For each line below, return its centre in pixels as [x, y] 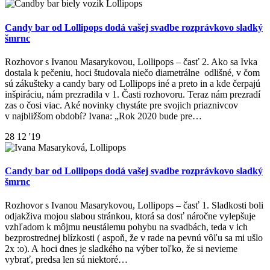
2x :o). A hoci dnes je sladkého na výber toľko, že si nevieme [121, 249]
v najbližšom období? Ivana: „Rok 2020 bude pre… [103, 116]
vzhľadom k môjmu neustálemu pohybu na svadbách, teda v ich [126, 227]
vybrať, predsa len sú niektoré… [66, 260]
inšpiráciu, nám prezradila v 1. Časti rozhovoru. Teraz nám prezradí [134, 94]
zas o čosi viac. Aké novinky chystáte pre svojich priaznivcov [121, 105]
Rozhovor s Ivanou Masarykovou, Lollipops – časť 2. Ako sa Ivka [131, 61]
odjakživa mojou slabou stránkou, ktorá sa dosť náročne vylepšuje [130, 216]
